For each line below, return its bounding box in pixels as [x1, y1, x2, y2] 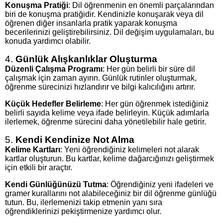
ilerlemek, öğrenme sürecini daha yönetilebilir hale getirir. [5, 117, 206, 126]
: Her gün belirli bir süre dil [103, 65, 195, 74]
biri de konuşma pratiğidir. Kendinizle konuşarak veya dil [5, 10, 204, 19]
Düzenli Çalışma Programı [5, 65, 103, 74]
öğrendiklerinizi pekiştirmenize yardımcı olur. [5, 207, 161, 216]
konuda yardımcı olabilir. [5, 37, 91, 46]
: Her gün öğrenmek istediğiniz [101, 100, 209, 109]
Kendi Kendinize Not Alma [15, 134, 134, 145]
